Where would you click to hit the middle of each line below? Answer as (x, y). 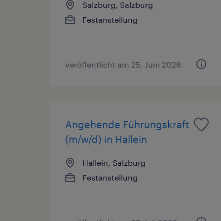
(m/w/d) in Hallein (106, 139)
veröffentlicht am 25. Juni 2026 (123, 64)
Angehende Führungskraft (127, 124)
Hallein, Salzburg (114, 162)
